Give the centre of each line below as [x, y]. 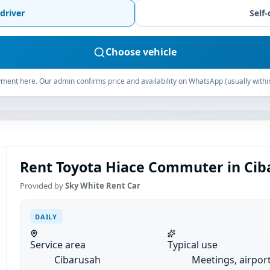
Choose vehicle [141, 52]
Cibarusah [77, 260]
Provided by [42, 186]
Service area [58, 245]
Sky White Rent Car [102, 186]
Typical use [192, 245]
